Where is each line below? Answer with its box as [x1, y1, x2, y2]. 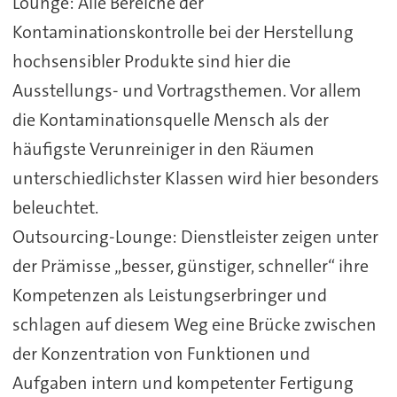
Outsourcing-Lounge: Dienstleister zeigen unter [12, 224, 378, 248]
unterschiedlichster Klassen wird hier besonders [12, 166, 379, 190]
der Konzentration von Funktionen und [12, 341, 310, 365]
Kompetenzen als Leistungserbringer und [12, 283, 327, 307]
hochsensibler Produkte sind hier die [12, 49, 291, 73]
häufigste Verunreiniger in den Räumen [12, 136, 315, 160]
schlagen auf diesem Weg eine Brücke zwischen [12, 312, 377, 336]
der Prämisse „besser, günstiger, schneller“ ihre [12, 253, 369, 277]
